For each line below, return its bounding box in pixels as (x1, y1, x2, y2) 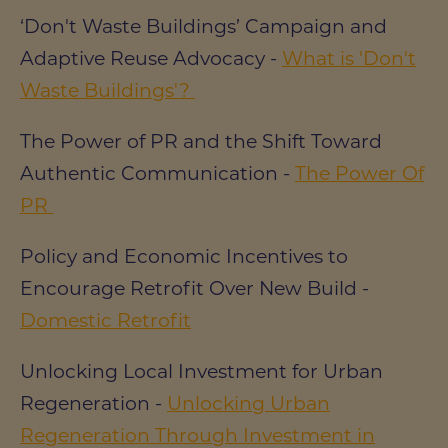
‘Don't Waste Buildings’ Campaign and (20, 14, 387, 38)
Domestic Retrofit (20, 308, 191, 332)
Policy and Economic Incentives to (20, 244, 348, 268)
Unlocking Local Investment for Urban (20, 359, 383, 383)
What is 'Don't (282, 46, 416, 70)
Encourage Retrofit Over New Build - (20, 276, 369, 300)
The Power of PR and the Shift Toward (20, 129, 382, 153)
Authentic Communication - (20, 161, 295, 185)
